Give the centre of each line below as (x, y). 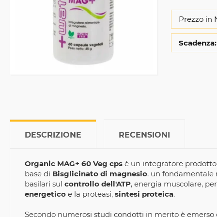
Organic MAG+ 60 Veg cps (74, 164)
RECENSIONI (144, 135)
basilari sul (45, 184)
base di (39, 174)
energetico (45, 194)
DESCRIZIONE (53, 135)
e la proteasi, (90, 194)
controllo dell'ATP (98, 184)
